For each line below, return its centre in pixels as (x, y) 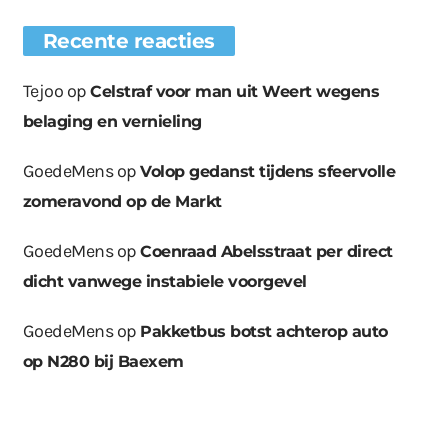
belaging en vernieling (112, 122)
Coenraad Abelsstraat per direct (266, 252)
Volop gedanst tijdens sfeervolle (268, 172)
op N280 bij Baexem (103, 362)
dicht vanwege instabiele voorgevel (164, 282)
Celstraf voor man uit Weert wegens (235, 92)
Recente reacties (128, 41)
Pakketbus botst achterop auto (264, 332)
